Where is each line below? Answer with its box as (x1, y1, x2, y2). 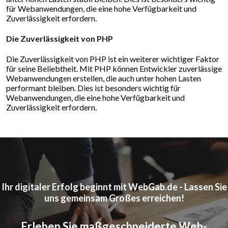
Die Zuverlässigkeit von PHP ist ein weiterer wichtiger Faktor (6, 54, 219, 64)
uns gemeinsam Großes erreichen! (44, 192, 184, 204)
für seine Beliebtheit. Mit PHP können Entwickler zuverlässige (6, 64, 222, 74)
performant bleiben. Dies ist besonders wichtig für (6, 83, 181, 93)
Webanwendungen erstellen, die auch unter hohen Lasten (6, 73, 201, 83)
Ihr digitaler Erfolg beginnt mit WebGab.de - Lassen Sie (1, 181, 227, 193)
